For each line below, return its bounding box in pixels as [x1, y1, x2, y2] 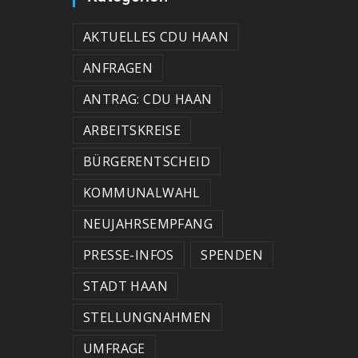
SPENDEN [201, 246, 263, 265]
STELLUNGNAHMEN [83, 308, 212, 327]
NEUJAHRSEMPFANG [83, 215, 213, 233]
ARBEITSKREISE [83, 121, 181, 140]
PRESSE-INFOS [83, 246, 174, 265]
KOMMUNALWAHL [83, 184, 201, 202]
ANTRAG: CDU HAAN [83, 90, 213, 109]
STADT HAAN [83, 277, 168, 296]
